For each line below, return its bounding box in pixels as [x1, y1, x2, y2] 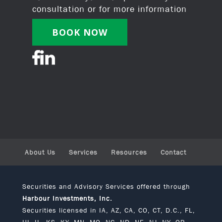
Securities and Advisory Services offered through [22, 182, 190, 191]
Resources [111, 148, 147, 157]
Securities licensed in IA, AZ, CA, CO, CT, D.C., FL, [22, 206, 195, 215]
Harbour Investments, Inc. [22, 194, 112, 203]
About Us [24, 148, 55, 157]
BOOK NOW [52, 26, 108, 38]
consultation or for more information [32, 3, 187, 14]
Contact [160, 148, 186, 157]
